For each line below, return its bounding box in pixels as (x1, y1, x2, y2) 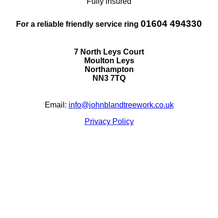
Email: (44, 100, 69, 109)
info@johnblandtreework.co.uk (68, 100, 174, 109)
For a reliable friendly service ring (16, 20, 141, 29)
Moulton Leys (84, 56, 134, 65)
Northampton (84, 65, 134, 73)
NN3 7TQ (92, 73, 126, 82)
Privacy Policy (84, 117, 134, 126)
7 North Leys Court (74, 47, 144, 56)
